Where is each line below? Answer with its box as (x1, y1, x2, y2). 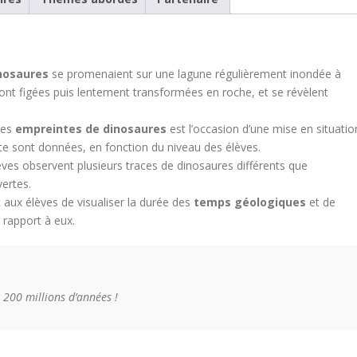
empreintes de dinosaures (15, 120, 167, 136)
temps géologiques (194, 194, 306, 210)
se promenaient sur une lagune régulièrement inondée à (49, 65, 341, 81)
